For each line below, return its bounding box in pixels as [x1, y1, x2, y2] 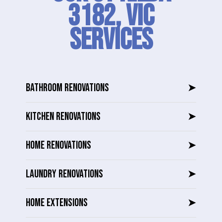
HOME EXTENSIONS [26, 196, 88, 210]
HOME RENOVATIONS [26, 139, 91, 153]
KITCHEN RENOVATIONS [26, 110, 101, 124]
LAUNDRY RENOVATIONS [26, 167, 103, 181]
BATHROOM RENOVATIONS [26, 81, 109, 95]
